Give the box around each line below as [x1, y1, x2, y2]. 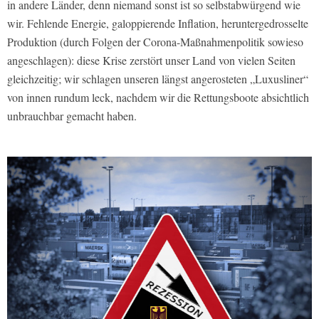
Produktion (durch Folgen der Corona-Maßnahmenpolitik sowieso [7, 34, 303, 50]
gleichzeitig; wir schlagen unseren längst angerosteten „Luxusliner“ [7, 71, 308, 87]
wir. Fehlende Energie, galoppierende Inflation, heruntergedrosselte [7, 16, 308, 31]
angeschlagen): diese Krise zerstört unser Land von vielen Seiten [7, 53, 296, 68]
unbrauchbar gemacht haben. [7, 108, 137, 124]
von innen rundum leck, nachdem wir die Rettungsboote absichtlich [7, 90, 309, 105]
